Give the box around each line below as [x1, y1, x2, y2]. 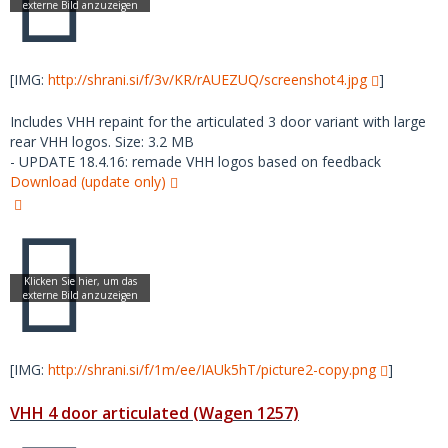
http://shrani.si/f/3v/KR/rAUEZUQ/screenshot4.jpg [48, 70, 367, 89]
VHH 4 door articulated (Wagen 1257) [10, 402, 299, 424]
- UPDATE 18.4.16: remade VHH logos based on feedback [10, 152, 381, 171]
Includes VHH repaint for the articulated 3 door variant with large [10, 112, 426, 131]
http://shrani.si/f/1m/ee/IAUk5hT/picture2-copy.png [48, 360, 376, 379]
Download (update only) [10, 172, 166, 191]
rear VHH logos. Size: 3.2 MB [10, 132, 194, 151]
